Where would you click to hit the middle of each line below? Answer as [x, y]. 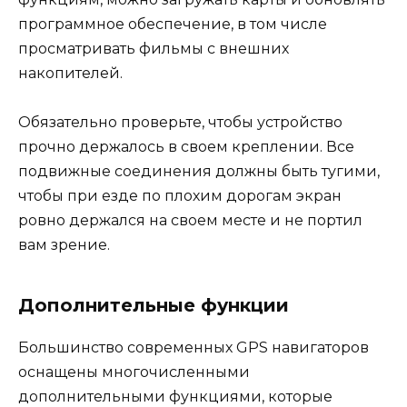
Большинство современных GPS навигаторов [194, 347]
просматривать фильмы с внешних [154, 48]
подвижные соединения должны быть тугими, [199, 171]
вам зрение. [64, 244]
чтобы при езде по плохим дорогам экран [180, 195]
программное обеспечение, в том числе [173, 24]
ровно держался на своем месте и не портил [190, 220]
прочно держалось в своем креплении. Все [186, 146]
